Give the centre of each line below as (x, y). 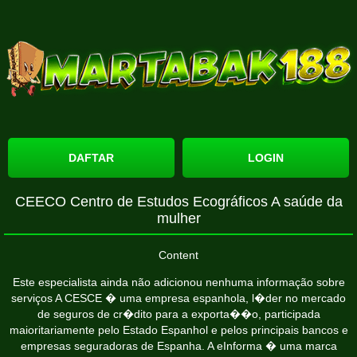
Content (178, 255)
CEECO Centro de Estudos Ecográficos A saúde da (178, 201)
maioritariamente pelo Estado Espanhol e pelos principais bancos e (178, 330)
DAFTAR (91, 157)
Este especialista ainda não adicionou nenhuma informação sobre (178, 282)
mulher (178, 218)
